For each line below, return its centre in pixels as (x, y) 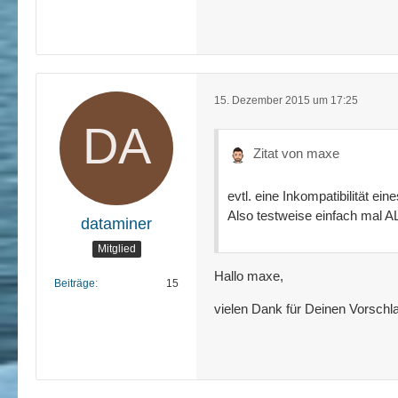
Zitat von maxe (296, 153)
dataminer (116, 223)
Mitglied (116, 249)
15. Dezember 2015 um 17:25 (286, 101)
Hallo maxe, (249, 275)
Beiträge (75, 283)
